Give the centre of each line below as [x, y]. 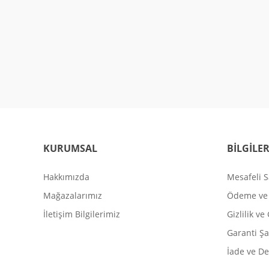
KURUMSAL [70, 148]
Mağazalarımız [73, 195]
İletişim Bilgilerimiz [82, 214]
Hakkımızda [66, 177]
